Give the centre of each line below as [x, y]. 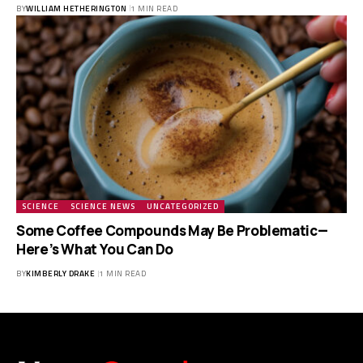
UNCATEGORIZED [183, 207]
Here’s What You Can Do [95, 250]
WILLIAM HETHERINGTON [76, 8]
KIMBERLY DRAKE [60, 274]
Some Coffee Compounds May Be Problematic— [172, 231]
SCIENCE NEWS [103, 207]
